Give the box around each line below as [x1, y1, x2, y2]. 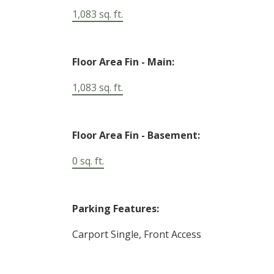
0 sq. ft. [72, 154, 104, 168]
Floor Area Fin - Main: [72, 55, 174, 69]
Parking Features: [72, 202, 159, 216]
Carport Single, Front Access [72, 228, 201, 242]
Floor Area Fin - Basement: [72, 128, 200, 143]
